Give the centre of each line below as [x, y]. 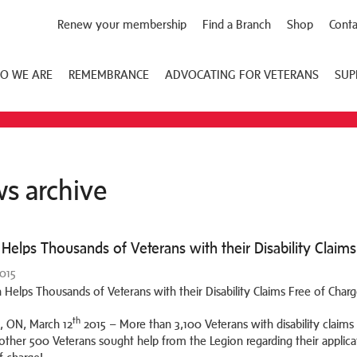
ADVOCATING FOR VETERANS [242, 74]
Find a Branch [237, 24]
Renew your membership [122, 24]
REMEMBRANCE [109, 74]
